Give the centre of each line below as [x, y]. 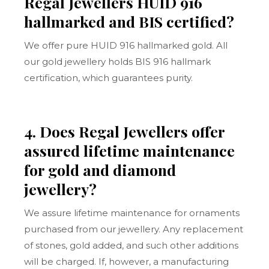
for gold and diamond [100, 170]
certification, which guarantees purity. [109, 78]
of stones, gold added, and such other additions [131, 245]
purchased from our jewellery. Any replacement [134, 229]
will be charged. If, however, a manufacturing [127, 261]
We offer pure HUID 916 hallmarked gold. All [126, 45]
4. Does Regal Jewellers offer [125, 131]
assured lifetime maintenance [130, 150]
